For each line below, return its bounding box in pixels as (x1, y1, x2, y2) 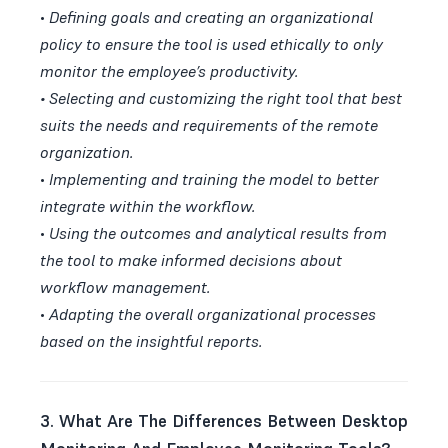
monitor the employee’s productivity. (40, 60, 299, 81)
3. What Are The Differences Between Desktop (40, 409, 408, 432)
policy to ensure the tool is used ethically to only (40, 33, 383, 54)
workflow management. (40, 276, 211, 297)
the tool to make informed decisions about (40, 249, 342, 270)
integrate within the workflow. (40, 195, 256, 216)
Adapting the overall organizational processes (49, 303, 376, 324)
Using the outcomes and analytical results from (49, 222, 387, 243)
